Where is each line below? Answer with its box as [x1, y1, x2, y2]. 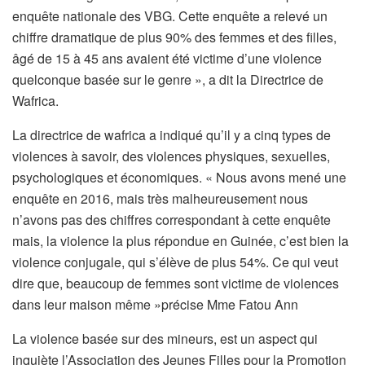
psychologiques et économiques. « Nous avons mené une [12, 167, 346, 187]
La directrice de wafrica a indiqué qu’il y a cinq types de [12, 125, 331, 144]
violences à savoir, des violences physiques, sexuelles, [12, 146, 330, 165]
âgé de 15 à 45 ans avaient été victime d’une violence [12, 48, 322, 68]
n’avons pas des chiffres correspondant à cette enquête [12, 209, 331, 229]
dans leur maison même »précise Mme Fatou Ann [12, 294, 298, 314]
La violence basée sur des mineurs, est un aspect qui [12, 328, 318, 348]
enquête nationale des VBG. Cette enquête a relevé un [12, 6, 328, 25]
